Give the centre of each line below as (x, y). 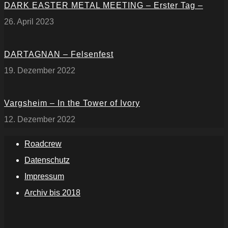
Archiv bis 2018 (52, 193)
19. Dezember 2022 (40, 71)
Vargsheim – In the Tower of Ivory (72, 103)
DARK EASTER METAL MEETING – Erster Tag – (104, 6)
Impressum (44, 177)
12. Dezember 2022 (40, 120)
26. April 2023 (29, 22)
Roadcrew (43, 144)
